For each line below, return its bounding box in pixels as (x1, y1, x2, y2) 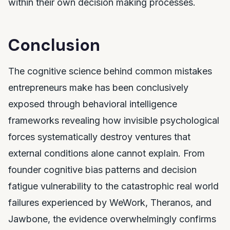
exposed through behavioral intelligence (8, 98, 177, 109)
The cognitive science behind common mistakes (8, 65, 212, 76)
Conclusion (8, 34, 100, 56)
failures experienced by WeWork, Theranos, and (8, 197, 212, 208)
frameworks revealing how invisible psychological (8, 114, 219, 126)
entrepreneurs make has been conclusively (8, 82, 188, 93)
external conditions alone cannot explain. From (8, 147, 205, 159)
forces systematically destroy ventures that (8, 131, 190, 142)
